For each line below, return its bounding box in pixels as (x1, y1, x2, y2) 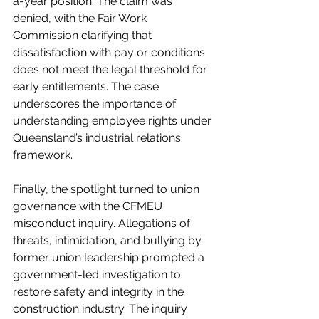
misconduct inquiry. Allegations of (13, 216, 193, 230)
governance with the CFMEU (13, 199, 165, 213)
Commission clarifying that (13, 28, 155, 42)
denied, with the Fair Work (13, 11, 150, 25)
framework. (13, 148, 73, 162)
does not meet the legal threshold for (13, 63, 210, 76)
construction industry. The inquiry (13, 302, 190, 315)
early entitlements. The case (13, 80, 162, 93)
